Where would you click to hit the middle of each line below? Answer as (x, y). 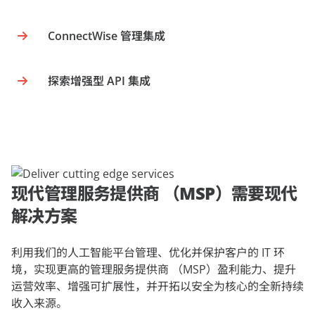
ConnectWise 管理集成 (107, 36)
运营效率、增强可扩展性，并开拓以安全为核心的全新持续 (157, 286)
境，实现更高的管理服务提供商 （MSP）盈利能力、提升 (154, 269)
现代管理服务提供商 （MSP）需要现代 (154, 193)
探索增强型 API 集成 (99, 81)
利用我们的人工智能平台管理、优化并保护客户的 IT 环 (148, 252)
